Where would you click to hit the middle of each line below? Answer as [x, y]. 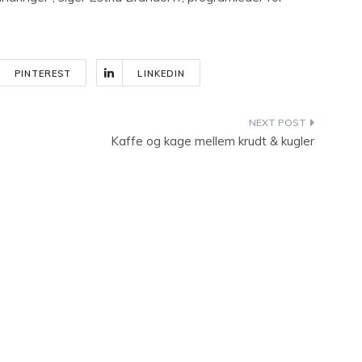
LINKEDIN [162, 74]
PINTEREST [43, 74]
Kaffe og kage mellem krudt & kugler [213, 141]
